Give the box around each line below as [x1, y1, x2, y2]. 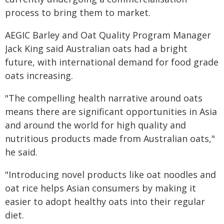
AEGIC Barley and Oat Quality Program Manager [5, 29, 211, 41]
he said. [5, 146, 37, 158]
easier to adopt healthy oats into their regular [5, 195, 205, 207]
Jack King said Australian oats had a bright [5, 42, 187, 54]
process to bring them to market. [5, 6, 150, 18]
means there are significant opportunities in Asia [5, 105, 217, 117]
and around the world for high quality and [5, 119, 186, 131]
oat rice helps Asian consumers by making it [5, 182, 196, 194]
